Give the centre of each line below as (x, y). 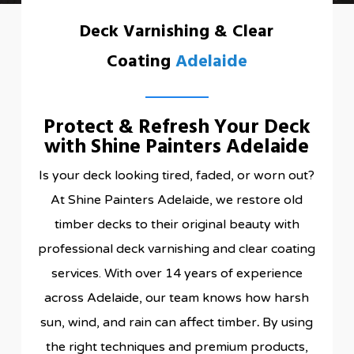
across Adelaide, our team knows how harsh (177, 298)
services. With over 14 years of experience (177, 273)
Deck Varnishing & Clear (177, 32)
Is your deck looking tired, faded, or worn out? (177, 175)
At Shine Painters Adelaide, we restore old (177, 200)
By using (286, 322)
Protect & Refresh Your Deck (177, 127)
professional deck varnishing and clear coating (177, 249)
